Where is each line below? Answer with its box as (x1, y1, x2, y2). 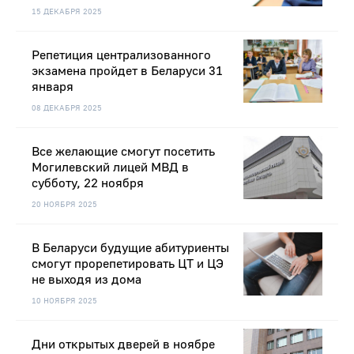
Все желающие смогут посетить (32, 144, 215, 160)
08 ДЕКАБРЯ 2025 (32, 103, 102, 114)
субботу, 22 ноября (32, 175, 144, 192)
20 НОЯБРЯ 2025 (32, 199, 97, 210)
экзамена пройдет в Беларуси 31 (32, 63, 223, 80)
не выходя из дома (32, 272, 141, 288)
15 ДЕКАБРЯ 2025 (32, 6, 102, 17)
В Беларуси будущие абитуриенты (32, 240, 229, 257)
